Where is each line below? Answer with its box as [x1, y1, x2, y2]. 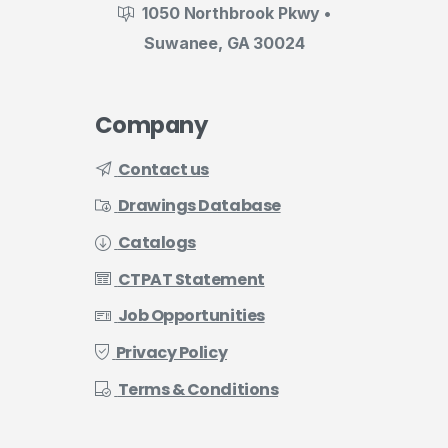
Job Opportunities [117, 304, 265, 328]
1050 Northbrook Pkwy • [142, 3, 331, 24]
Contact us [117, 157, 209, 181]
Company [94, 108, 208, 141]
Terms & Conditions [117, 377, 279, 401]
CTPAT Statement [117, 267, 265, 291]
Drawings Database [117, 194, 281, 218]
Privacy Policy [115, 340, 228, 364]
